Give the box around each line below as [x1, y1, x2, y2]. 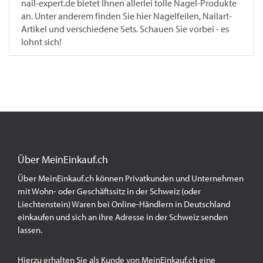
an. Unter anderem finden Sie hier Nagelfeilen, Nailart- [21, 11, 232, 22]
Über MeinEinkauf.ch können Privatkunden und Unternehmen [18, 173, 244, 184]
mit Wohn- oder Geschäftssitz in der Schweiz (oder [18, 186, 201, 197]
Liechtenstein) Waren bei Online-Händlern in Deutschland [18, 199, 230, 210]
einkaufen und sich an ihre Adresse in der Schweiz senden [18, 212, 228, 222]
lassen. [18, 225, 44, 235]
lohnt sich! [21, 36, 62, 48]
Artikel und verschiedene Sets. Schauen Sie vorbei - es [21, 23, 229, 35]
